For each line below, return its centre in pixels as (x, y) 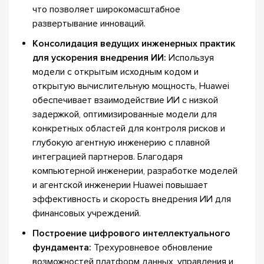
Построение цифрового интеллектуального (131, 233)
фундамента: (63, 247)
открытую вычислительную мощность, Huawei (131, 86)
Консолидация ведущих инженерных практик (134, 44)
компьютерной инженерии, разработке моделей (135, 171)
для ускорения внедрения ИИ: (99, 58)
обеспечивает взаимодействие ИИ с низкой (125, 100)
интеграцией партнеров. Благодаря (108, 157)
